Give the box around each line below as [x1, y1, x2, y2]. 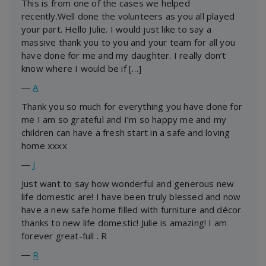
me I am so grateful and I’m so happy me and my [21, 113, 227, 125]
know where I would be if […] [21, 62, 142, 74]
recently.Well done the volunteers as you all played [21, 9, 235, 22]
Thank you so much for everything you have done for [21, 100, 243, 112]
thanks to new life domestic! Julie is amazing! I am [21, 216, 227, 229]
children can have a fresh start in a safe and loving [21, 126, 230, 138]
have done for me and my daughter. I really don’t [21, 49, 226, 61]
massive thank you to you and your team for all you [21, 36, 236, 48]
